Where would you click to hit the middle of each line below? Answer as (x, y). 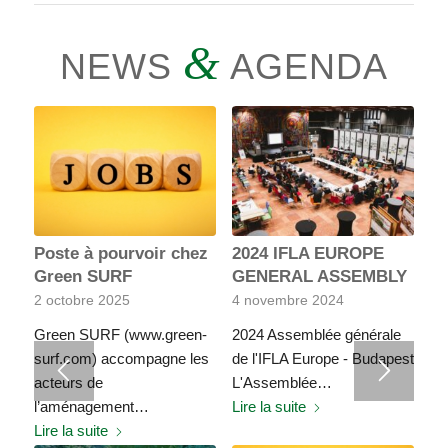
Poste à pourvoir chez (120, 253)
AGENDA (304, 67)
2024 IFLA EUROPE (307, 253)
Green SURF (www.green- (120, 335)
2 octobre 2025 (81, 301)
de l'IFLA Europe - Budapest (322, 359)
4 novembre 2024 (287, 301)
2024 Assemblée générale (316, 335)
